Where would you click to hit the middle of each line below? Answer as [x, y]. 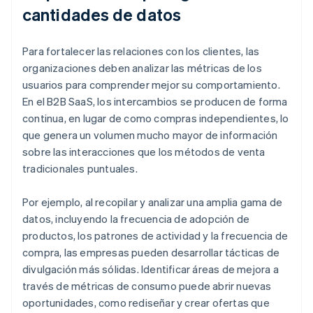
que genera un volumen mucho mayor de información [150, 135]
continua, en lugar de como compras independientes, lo [156, 118]
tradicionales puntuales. [80, 169]
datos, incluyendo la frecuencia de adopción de [136, 219]
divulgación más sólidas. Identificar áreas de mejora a [151, 269]
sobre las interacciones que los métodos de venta [144, 152]
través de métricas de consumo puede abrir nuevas [147, 286]
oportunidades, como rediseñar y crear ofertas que [146, 303]
